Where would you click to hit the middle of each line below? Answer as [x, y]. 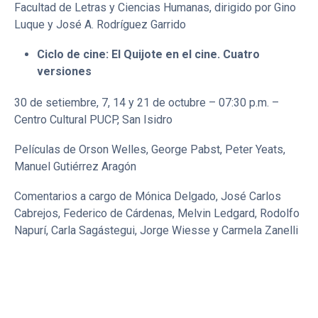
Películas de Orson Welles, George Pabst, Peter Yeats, [150, 149]
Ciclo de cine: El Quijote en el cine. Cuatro [148, 54]
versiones [64, 71]
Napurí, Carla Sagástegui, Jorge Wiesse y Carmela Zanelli [156, 230]
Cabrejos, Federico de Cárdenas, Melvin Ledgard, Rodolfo [157, 213]
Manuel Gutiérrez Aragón [75, 166]
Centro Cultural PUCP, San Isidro [93, 119]
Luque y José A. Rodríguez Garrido [100, 24]
